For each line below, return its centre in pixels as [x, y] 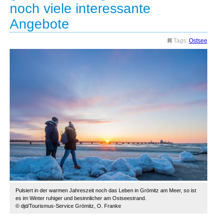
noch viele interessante [80, 8]
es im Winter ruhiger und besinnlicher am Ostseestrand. [81, 198]
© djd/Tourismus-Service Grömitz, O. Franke [68, 206]
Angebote [39, 24]
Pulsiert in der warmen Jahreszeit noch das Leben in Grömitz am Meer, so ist [106, 190]
